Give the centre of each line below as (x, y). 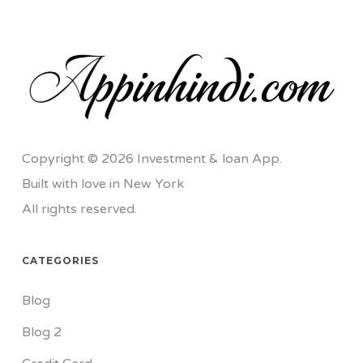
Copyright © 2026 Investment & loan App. (152, 159)
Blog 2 (41, 333)
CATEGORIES (60, 261)
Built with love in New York (102, 184)
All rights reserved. (79, 209)
